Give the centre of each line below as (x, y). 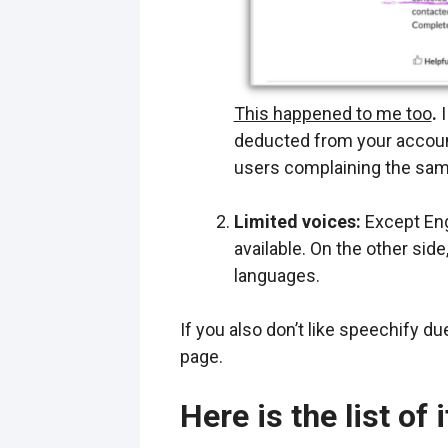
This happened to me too (332, 113)
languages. (276, 275)
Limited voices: (299, 221)
